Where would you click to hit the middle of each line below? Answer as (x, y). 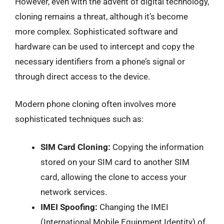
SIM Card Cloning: (75, 147)
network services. (74, 192)
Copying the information (157, 147)
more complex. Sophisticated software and (96, 31)
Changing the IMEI (133, 207)
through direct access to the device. (82, 76)
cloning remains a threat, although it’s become (101, 16)
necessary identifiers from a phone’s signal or (100, 61)
